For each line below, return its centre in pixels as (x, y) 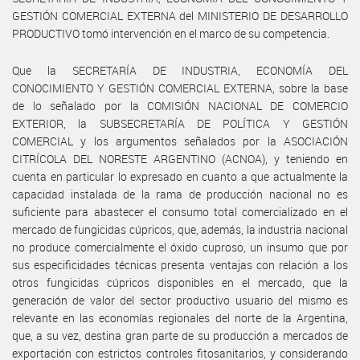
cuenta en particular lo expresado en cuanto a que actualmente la (180, 176)
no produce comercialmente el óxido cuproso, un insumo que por (180, 247)
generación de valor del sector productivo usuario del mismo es (180, 300)
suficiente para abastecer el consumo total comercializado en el (180, 211)
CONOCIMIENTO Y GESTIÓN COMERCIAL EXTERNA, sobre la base (180, 88)
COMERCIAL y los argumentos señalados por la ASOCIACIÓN (180, 141)
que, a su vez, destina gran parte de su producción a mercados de (180, 335)
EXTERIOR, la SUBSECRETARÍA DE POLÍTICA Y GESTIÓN (180, 123)
